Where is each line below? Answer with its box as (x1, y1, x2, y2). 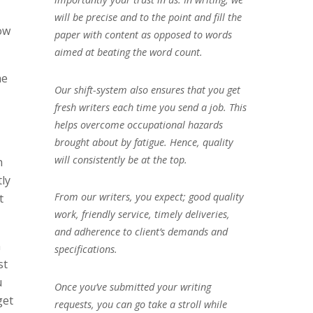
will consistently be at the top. (54, 152, 187, 166)
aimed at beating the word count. (54, 45, 203, 59)
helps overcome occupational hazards (54, 117, 223, 131)
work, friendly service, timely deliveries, (54, 208, 230, 221)
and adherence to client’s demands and (54, 225, 228, 239)
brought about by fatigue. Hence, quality (54, 135, 233, 149)
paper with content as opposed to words (54, 27, 232, 41)
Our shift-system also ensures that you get (54, 82, 240, 96)
